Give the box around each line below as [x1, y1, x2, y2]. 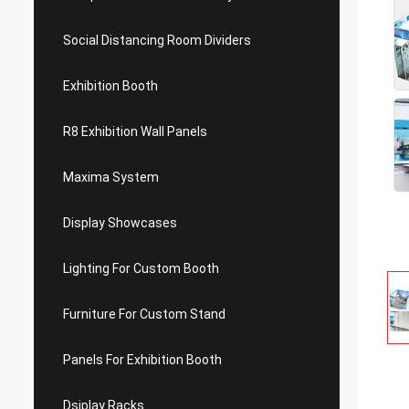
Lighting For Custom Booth [63, 261, 219, 276]
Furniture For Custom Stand [63, 307, 225, 321]
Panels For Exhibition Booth [63, 352, 222, 367]
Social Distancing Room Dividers [63, 33, 251, 47]
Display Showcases [63, 215, 177, 230]
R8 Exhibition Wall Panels [63, 124, 207, 139]
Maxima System [63, 170, 159, 184]
